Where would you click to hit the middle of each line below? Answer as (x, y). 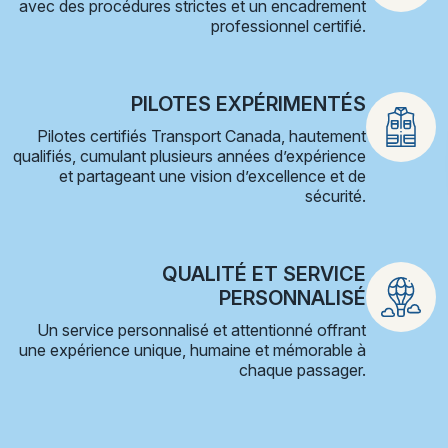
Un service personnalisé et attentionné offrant (201, 330)
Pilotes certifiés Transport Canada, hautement (201, 136)
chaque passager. (302, 370)
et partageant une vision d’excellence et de (212, 176)
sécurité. (335, 196)
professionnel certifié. (288, 26)
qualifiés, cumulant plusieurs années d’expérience (189, 156)
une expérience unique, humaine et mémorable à (192, 350)
